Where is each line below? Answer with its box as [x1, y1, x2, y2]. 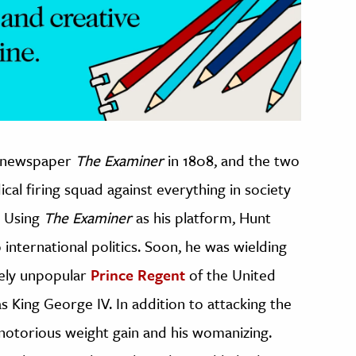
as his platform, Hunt [132, 207, 271, 229]
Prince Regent [91, 264, 185, 286]
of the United [185, 264, 276, 286]
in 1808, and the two [164, 149, 300, 172]
